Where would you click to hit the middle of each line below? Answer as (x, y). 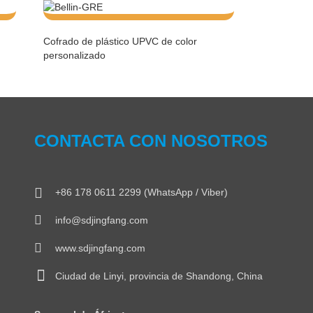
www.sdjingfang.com (100, 248)
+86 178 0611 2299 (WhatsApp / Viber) (141, 192)
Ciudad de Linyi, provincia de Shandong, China (159, 276)
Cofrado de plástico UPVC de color (120, 41)
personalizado (74, 55)
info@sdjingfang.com (102, 220)
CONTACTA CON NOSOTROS (151, 141)
